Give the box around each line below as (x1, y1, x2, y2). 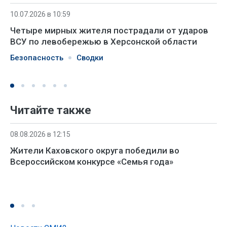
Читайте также (10, 103, 91, 117)
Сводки (77, 53, 103, 62)
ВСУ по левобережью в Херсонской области (10, 36, 197, 47)
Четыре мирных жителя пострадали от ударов (10, 25, 208, 35)
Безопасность (10, 53, 63, 62)
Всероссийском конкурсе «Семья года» (10, 156, 173, 167)
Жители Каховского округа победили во (10, 145, 179, 156)
